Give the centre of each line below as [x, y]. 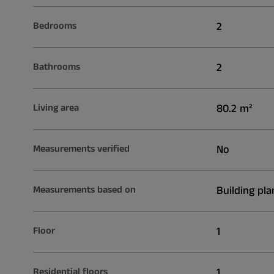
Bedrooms [54, 26]
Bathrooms [56, 67]
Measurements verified [81, 149]
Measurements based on [84, 190]
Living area [56, 108]
